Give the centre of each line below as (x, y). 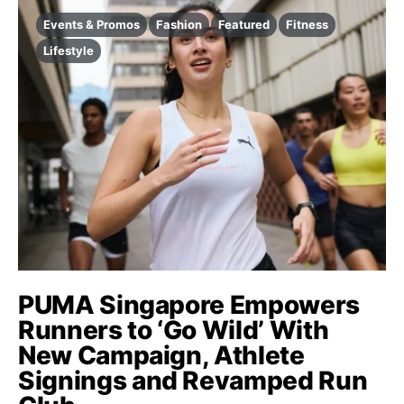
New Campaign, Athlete (161, 356)
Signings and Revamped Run (193, 381)
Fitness (307, 25)
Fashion (179, 25)
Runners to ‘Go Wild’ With (174, 331)
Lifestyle (69, 51)
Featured (244, 25)
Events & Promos (92, 25)
